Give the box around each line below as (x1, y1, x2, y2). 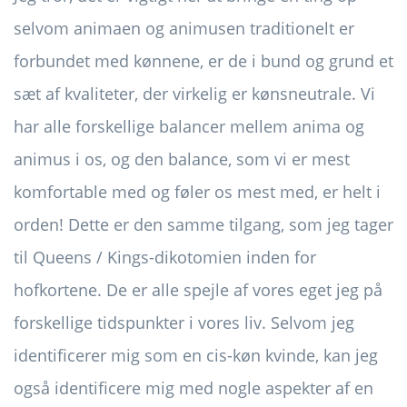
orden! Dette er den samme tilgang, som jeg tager (14, 213, 393, 236)
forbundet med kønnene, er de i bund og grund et (14, 50, 393, 73)
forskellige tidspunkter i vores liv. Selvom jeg (14, 312, 354, 334)
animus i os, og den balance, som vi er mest (14, 148, 350, 171)
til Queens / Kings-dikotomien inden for (14, 246, 316, 269)
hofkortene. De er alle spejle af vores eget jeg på (14, 279, 382, 302)
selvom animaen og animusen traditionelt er (14, 17, 354, 40)
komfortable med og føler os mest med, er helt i (14, 181, 381, 203)
